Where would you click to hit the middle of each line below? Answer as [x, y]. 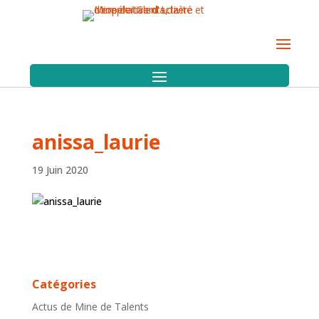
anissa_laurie [96, 142]
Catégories [64, 284]
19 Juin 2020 [60, 170]
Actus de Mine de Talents [90, 307]
